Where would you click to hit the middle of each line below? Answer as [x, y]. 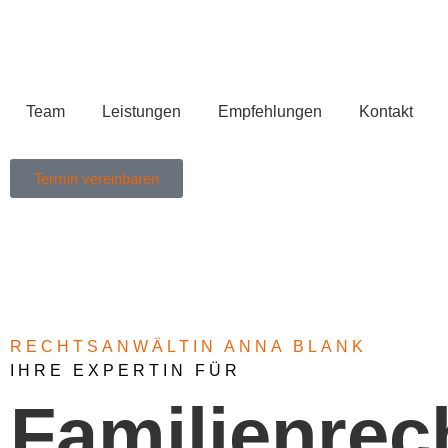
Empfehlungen [270, 111]
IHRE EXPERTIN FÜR [125, 370]
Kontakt [386, 111]
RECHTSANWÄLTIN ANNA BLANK [188, 346]
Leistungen [141, 111]
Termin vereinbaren [96, 178]
